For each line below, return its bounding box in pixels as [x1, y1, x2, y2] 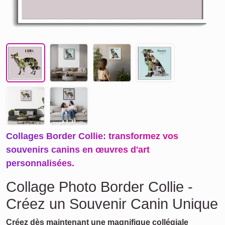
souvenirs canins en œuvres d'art [6, 145, 150, 155]
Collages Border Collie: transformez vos [6, 131, 178, 141]
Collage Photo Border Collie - [6, 179, 193, 195]
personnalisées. [6, 158, 74, 168]
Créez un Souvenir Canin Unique [6, 196, 218, 212]
